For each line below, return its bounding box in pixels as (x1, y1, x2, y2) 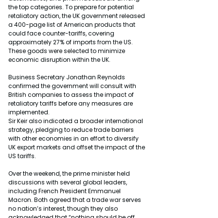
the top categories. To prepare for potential (8, 2, 135, 11)
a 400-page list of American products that (8, 20, 137, 29)
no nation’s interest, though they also (8, 204, 119, 213)
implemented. (8, 108, 50, 116)
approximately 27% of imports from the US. (8, 37, 134, 46)
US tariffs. (8, 151, 36, 160)
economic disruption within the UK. (8, 55, 110, 64)
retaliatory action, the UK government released (8, 11, 146, 20)
